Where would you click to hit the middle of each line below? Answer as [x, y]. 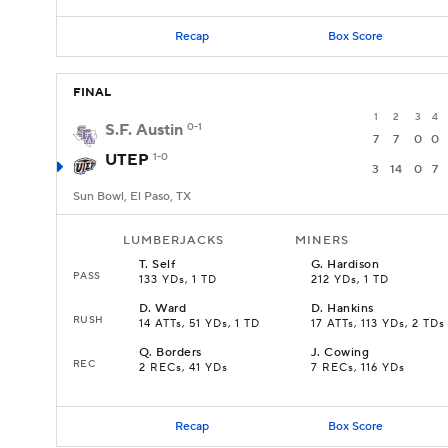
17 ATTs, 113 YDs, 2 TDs [378, 324]
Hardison [353, 264]
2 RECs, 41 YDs [183, 368]
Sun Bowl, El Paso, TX [132, 196]
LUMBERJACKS [173, 240]
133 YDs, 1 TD [178, 280]
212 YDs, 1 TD [350, 280]
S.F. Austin [144, 130]
